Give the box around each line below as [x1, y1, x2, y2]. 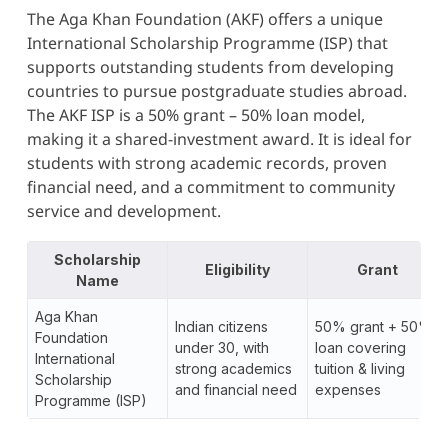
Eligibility [204, 260, 270, 278]
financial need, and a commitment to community [26, 175, 395, 198]
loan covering [314, 338, 406, 356]
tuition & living [314, 359, 405, 377]
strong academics [174, 359, 292, 377]
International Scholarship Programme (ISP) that [26, 31, 388, 54]
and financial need [174, 380, 297, 398]
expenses [314, 380, 381, 398]
